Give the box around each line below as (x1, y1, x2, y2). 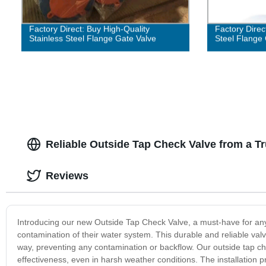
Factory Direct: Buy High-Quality (28, 24, 150, 34)
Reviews (45, 169, 88, 182)
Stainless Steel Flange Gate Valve (28, 33, 156, 43)
